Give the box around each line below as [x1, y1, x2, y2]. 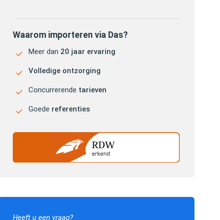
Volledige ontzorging [28, 66, 101, 75]
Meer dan [28, 47, 60, 56]
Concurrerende [28, 85, 79, 94]
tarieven [79, 85, 107, 94]
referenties [52, 105, 90, 113]
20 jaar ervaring [60, 47, 115, 56]
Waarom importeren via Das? [13, 30, 128, 40]
